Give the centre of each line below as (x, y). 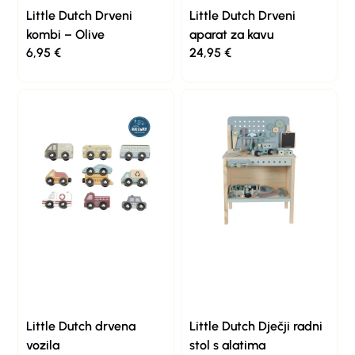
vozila (43, 345)
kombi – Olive (66, 34)
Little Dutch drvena (81, 326)
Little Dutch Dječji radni (256, 326)
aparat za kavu (231, 34)
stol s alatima (227, 345)
